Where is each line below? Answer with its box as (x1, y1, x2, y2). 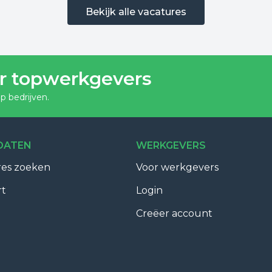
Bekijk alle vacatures (86, 5, 186, 18)
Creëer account (136, 208, 212, 219)
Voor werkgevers (136, 161, 219, 173)
